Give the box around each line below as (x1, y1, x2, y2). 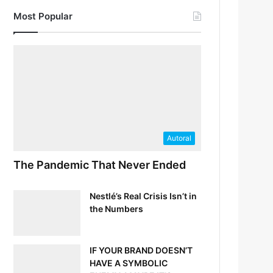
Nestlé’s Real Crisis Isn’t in (90, 190, 197, 201)
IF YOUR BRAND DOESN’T (90, 244, 193, 255)
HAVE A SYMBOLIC (90, 257, 168, 268)
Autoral (167, 133, 191, 143)
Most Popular (13, 10, 73, 23)
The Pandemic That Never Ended (13, 158, 186, 171)
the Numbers (90, 203, 144, 214)
